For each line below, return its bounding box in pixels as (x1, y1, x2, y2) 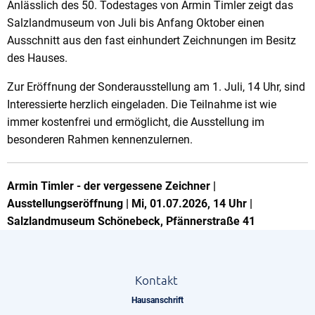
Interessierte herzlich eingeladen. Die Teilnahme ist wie (7, 98, 276, 112)
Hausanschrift (131, 295, 184, 306)
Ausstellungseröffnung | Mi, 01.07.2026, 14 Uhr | (7, 197, 252, 211)
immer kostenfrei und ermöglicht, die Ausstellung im (7, 115, 264, 129)
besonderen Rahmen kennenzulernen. (7, 133, 193, 147)
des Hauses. (7, 51, 67, 65)
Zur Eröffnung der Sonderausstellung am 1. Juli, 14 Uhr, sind (7, 80, 305, 94)
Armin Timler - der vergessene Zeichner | (7, 179, 216, 193)
